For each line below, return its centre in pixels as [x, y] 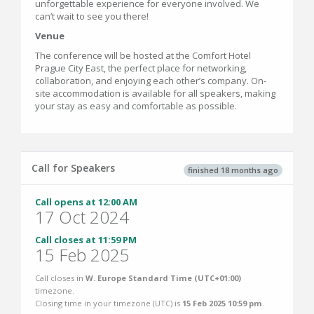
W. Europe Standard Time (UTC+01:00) [163, 278]
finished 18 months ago [233, 170]
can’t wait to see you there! [92, 16]
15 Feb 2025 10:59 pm [222, 303]
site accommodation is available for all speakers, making [155, 94]
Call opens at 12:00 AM [86, 202]
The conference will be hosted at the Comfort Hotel [143, 56]
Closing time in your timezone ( [95, 303]
